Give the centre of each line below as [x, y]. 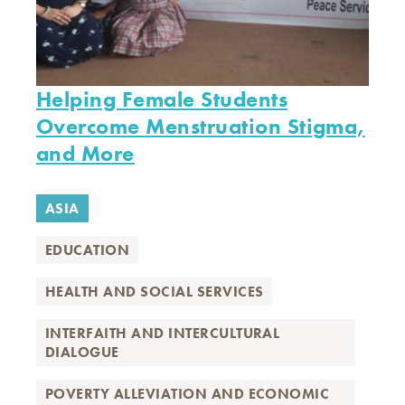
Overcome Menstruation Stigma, [201, 126]
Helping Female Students [162, 99]
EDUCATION [88, 250]
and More [85, 153]
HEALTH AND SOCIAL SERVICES [155, 292]
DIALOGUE [82, 352]
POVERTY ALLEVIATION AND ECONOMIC [188, 394]
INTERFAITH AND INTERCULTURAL [163, 333]
